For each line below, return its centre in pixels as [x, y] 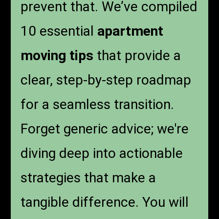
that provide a [137, 56]
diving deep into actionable [102, 153]
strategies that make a [88, 178]
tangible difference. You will [105, 202]
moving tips [57, 56]
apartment [131, 31]
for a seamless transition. [98, 105]
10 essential [59, 31]
